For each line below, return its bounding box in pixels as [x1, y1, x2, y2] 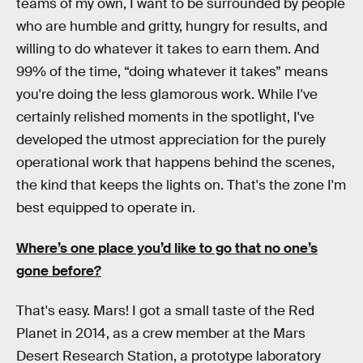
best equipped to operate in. [16, 199, 195, 217]
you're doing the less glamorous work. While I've [16, 86, 318, 104]
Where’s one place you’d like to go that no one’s [16, 239, 318, 257]
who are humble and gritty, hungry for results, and [16, 18, 327, 36]
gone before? [16, 262, 101, 280]
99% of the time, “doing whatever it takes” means [16, 63, 328, 81]
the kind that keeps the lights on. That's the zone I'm [16, 177, 346, 194]
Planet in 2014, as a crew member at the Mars [16, 325, 305, 343]
